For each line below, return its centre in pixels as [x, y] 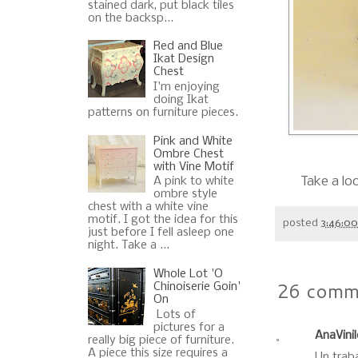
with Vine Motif [194, 167]
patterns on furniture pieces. [164, 112]
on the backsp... [130, 18]
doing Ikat [181, 99]
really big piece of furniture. [161, 340]
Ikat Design [184, 60]
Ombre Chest [189, 154]
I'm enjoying [187, 87]
